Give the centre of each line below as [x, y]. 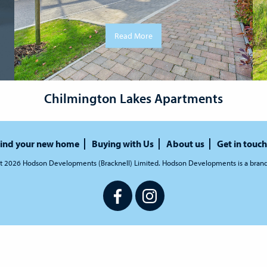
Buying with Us [123, 143]
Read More [133, 35]
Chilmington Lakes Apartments [133, 98]
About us [185, 143]
